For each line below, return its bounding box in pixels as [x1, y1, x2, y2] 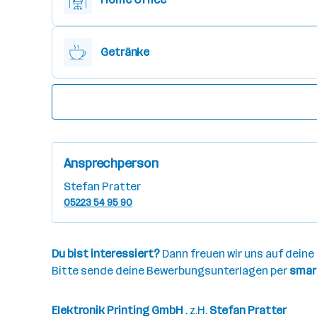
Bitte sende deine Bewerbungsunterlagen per [52, 264, 287, 277]
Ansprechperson [64, 156, 158, 171]
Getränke [100, 45, 150, 59]
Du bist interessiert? [52, 247, 162, 260]
